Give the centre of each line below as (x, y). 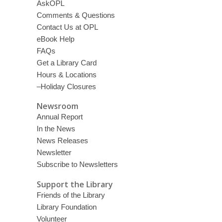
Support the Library (75, 184)
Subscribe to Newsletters (77, 165)
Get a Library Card (66, 62)
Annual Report (59, 117)
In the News (56, 129)
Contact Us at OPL (67, 27)
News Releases (62, 141)
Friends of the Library (71, 195)
